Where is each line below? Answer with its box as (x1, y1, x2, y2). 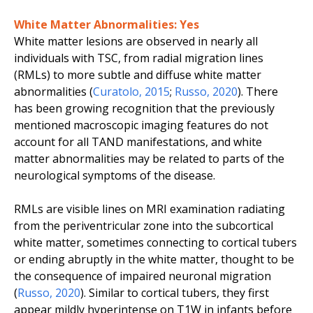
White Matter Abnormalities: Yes (14, 17, 199, 33)
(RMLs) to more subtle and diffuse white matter (14, 67, 261, 83)
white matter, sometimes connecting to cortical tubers (14, 235, 297, 251)
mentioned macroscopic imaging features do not (14, 117, 268, 133)
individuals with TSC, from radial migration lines (14, 50, 263, 66)
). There (238, 84, 278, 100)
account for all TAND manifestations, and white (14, 134, 262, 150)
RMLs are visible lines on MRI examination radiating (14, 201, 285, 217)
